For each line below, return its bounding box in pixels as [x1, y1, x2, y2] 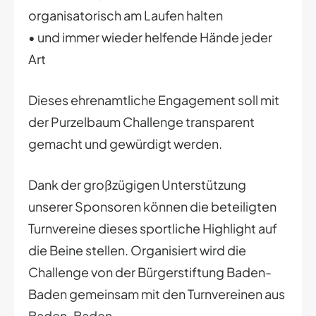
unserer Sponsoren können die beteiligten [28, 197, 276, 214]
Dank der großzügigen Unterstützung [28, 176, 246, 193]
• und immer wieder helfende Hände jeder [28, 28, 272, 45]
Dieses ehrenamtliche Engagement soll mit [28, 91, 279, 108]
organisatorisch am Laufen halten [28, 6, 223, 23]
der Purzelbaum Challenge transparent [28, 113, 255, 130]
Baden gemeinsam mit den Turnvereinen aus [28, 285, 285, 302]
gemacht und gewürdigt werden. [28, 135, 222, 152]
